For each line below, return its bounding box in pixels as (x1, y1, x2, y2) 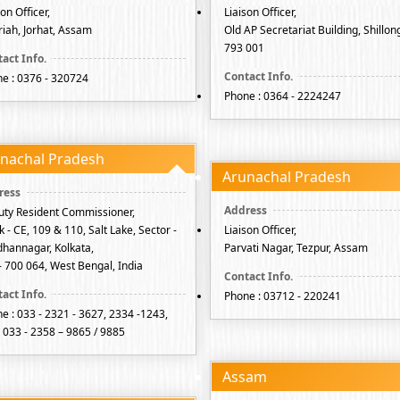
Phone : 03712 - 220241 (224, 288, 341, 304)
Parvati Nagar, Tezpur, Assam (224, 240, 368, 255)
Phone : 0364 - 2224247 (224, 88, 341, 104)
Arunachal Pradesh (222, 167, 351, 187)
